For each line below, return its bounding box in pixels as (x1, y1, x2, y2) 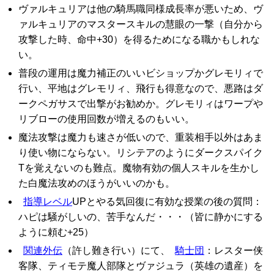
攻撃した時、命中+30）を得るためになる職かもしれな (18, 34, 260, 45)
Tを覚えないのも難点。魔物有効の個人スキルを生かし (18, 163, 259, 173)
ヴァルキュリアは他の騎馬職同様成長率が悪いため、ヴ (18, 4, 263, 14)
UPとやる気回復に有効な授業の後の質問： (72, 196, 262, 207)
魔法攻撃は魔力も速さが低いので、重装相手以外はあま (18, 132, 263, 143)
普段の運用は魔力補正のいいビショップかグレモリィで (18, 68, 263, 78)
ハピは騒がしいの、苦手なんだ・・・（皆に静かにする (18, 212, 263, 222)
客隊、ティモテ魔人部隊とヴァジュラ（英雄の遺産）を (18, 261, 263, 271)
